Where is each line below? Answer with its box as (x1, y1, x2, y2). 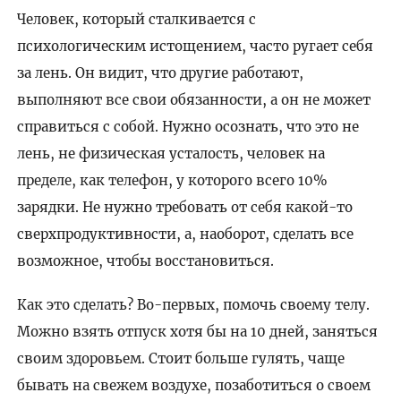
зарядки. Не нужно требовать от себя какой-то (16, 199, 353, 217)
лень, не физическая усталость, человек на (16, 145, 325, 163)
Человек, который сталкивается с (16, 11, 256, 29)
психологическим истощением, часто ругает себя (16, 38, 373, 55)
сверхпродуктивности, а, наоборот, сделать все (16, 226, 354, 243)
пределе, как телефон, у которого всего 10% (16, 172, 328, 190)
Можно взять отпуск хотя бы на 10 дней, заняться (16, 323, 378, 341)
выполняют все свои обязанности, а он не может (16, 91, 371, 109)
